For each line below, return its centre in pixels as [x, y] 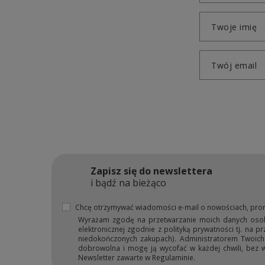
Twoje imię [234, 27]
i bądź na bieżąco [128, 182]
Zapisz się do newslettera [151, 171]
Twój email [234, 65]
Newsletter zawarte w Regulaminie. [137, 257]
